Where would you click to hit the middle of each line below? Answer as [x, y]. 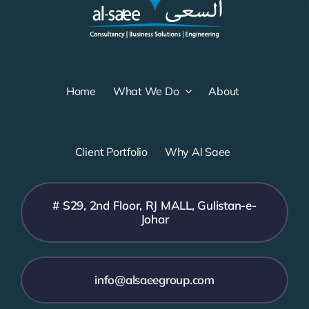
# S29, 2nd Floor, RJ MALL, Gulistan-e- [154, 205]
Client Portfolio [111, 151]
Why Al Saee [198, 151]
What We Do [146, 91]
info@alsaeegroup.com [154, 279]
